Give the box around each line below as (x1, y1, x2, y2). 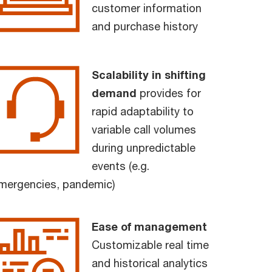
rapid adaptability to (92, 104, 194, 118)
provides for (137, 86, 201, 100)
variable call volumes (92, 122, 196, 136)
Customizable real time (92, 237, 209, 251)
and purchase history (92, 19, 198, 33)
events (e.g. (92, 158, 149, 172)
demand (92, 86, 137, 100)
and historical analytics (92, 256, 208, 270)
